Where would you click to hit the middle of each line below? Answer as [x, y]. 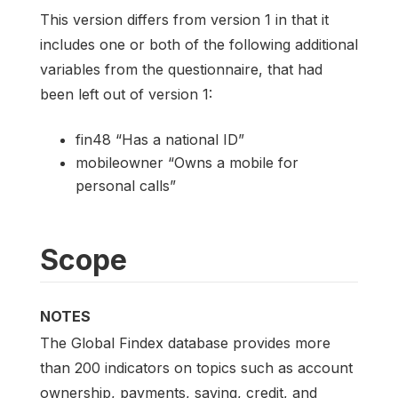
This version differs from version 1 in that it [184, 19]
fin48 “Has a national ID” [160, 139]
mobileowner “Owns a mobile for [187, 162]
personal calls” [126, 185]
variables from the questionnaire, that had [181, 69]
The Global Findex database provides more [185, 343]
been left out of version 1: [126, 94]
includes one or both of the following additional [199, 44]
